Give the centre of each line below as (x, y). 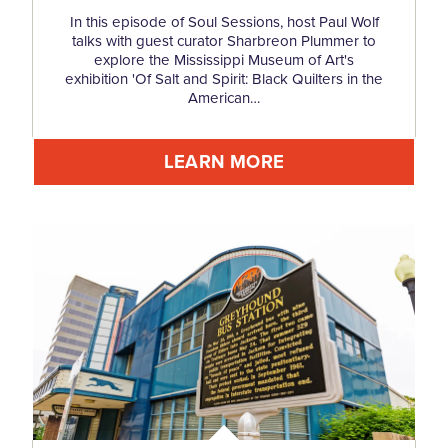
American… (224, 98)
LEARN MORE (224, 162)
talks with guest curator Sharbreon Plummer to (224, 41)
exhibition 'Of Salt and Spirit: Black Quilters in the (224, 79)
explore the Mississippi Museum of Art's (224, 60)
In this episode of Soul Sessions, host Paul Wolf (224, 22)
